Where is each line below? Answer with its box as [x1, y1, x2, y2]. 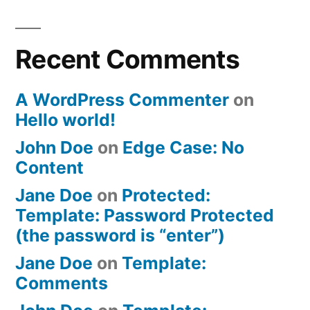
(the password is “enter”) [15, 224, 225, 246]
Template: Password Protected [15, 204, 274, 226]
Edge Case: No [122, 136, 244, 158]
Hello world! [15, 109, 116, 130]
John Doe [15, 136, 93, 158]
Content [15, 156, 84, 178]
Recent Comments [15, 43, 239, 75]
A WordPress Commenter [15, 89, 229, 110]
